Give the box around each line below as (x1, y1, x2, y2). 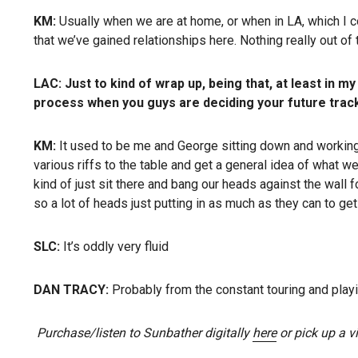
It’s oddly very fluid (63, 239, 169, 254)
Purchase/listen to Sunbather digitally (34, 325, 253, 340)
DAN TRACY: (34, 282, 112, 297)
